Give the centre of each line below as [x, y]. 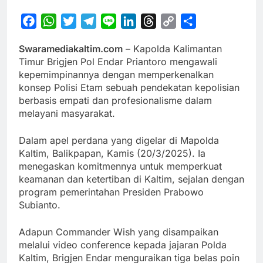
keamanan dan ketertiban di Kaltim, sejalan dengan [131, 179]
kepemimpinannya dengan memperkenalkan [116, 75]
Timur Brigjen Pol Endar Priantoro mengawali [118, 62]
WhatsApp [79, 21]
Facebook [58, 21]
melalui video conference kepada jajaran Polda [123, 245]
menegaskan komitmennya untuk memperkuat [120, 166]
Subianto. [40, 205]
